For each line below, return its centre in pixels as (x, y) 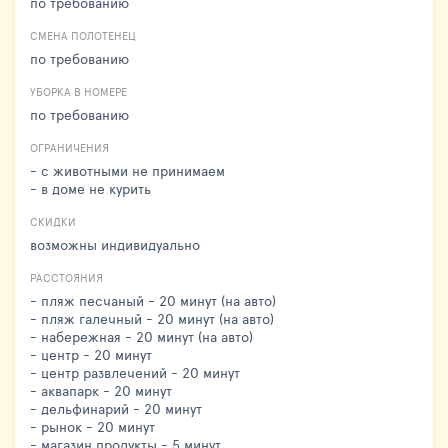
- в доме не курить (90, 188)
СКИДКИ (53, 221)
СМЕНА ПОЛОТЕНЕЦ (83, 35)
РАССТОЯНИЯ (66, 277)
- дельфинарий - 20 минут (116, 408)
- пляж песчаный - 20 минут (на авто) (153, 300)
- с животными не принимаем (127, 170)
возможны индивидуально (115, 244)
